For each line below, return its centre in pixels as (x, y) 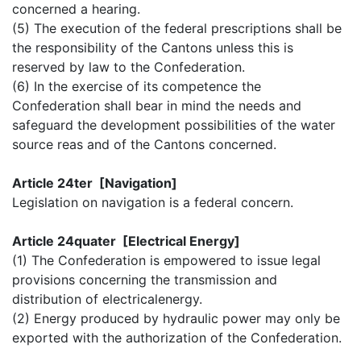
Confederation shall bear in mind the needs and (157, 105)
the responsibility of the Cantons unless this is (153, 47)
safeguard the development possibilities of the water (174, 124)
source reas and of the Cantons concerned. (144, 144)
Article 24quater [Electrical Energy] (126, 241)
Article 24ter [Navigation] (95, 183)
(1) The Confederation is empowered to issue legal (166, 260)
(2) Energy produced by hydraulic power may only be (176, 318)
